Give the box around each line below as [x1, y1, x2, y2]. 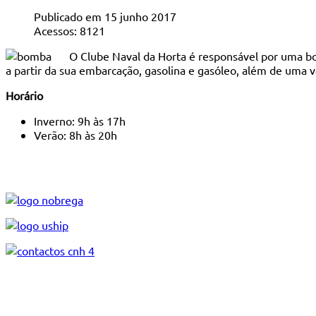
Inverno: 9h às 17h [34, 113, 126, 128]
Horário [6, 87, 43, 102]
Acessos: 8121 [34, 23, 105, 37]
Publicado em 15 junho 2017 [34, 8, 176, 23]
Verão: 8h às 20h [34, 127, 117, 142]
